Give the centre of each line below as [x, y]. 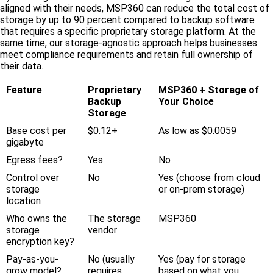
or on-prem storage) [201, 189]
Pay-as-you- [32, 259]
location [23, 200]
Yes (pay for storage [202, 259]
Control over [33, 177]
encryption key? [40, 241]
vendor [102, 230]
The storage [114, 218]
